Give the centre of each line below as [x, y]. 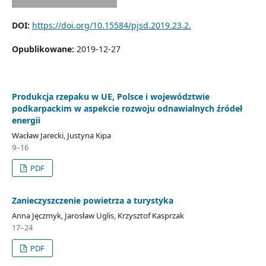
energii [26, 120]
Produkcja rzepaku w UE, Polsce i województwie [110, 96]
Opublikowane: [44, 49]
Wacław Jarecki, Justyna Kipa [61, 135]
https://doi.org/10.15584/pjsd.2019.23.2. [111, 25]
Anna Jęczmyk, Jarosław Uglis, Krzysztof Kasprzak [98, 215]
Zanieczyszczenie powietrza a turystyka [92, 200]
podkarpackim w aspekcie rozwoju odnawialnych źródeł [127, 108]
